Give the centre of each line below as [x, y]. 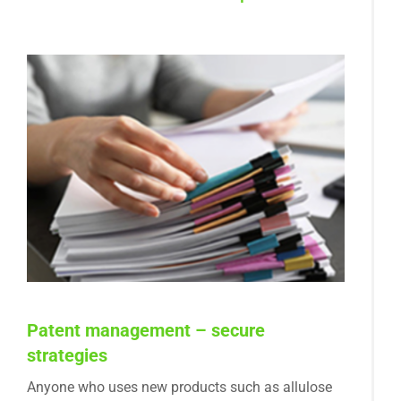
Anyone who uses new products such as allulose [179, 388]
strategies [67, 356]
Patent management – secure [146, 331]
